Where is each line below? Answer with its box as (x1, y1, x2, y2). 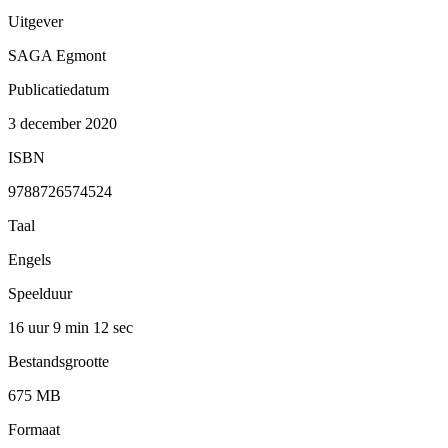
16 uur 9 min (8, 318, 93, 336)
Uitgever (8, 12, 63, 30)
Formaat (8, 420, 60, 438)
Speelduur (8, 284, 72, 302)
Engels (8, 250, 51, 268)
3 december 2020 (8, 114, 117, 132)
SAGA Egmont (8, 46, 106, 64)
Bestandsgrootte (8, 352, 109, 370)
